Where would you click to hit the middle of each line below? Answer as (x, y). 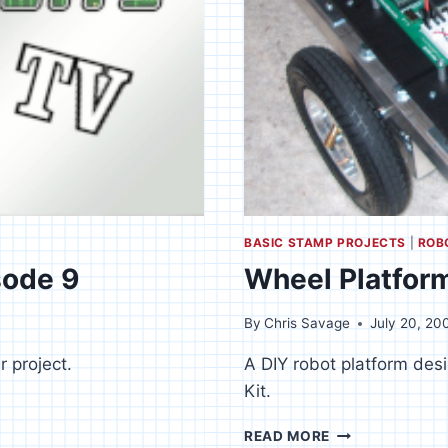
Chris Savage (307, 323)
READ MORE (287, 436)
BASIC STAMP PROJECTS (325, 242)
